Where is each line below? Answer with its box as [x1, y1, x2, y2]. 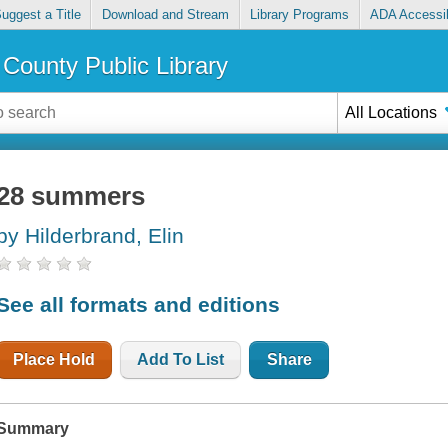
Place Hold [13, 350, 96, 368]
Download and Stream [101, 7, 229, 23]
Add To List [137, 350, 225, 368]
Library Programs [250, 7, 350, 23]
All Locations [345, 103, 438, 121]
